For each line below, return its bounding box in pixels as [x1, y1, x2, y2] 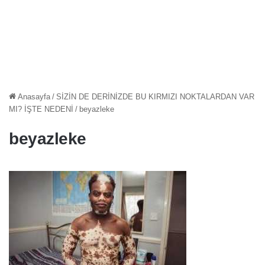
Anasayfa [16, 92, 50, 101]
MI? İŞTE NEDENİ [9, 104, 73, 114]
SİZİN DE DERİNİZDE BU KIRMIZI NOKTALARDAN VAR [56, 92, 254, 101]
